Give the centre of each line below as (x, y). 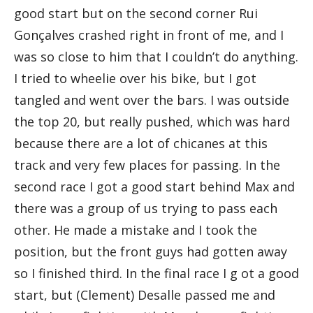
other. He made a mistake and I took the (136, 230)
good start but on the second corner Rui (136, 13)
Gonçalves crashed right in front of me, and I (149, 35)
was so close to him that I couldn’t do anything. (156, 56)
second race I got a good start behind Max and (154, 186)
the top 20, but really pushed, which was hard (152, 121)
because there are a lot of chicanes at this (141, 143)
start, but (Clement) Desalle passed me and (145, 294)
